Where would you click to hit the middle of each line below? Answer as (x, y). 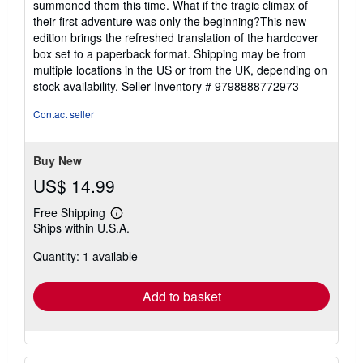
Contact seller (64, 113)
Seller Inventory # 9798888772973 (210, 85)
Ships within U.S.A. (81, 227)
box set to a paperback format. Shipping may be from (170, 53)
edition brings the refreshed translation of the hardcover (176, 37)
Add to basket (181, 296)
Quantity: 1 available (85, 256)
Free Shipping (69, 212)
